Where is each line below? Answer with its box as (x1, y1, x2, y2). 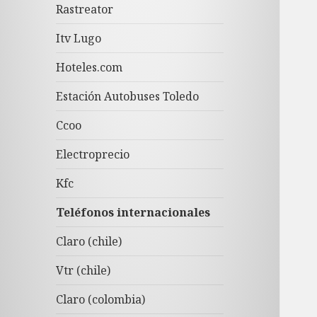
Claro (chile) (56, 234, 122, 250)
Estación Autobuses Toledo (56, 88, 200, 105)
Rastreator (56, 1, 114, 18)
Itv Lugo (56, 30, 102, 47)
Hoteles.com (56, 59, 123, 76)
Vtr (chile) (56, 263, 111, 279)
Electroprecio (56, 146, 130, 163)
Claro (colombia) (56, 292, 146, 308)
